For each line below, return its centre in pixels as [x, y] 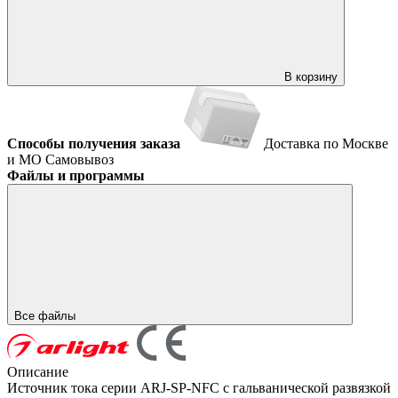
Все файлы [47, 315]
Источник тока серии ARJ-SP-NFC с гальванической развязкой [199, 387]
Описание [38, 371]
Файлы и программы [76, 175]
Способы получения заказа [94, 143]
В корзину [311, 76]
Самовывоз [80, 159]
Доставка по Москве [326, 143]
